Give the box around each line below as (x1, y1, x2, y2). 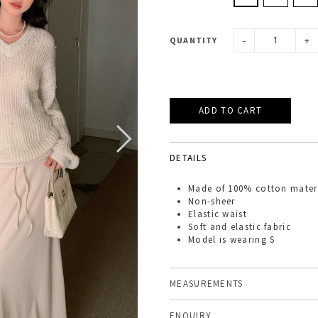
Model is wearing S (188, 234, 275, 246)
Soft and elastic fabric (188, 221, 291, 233)
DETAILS (170, 152, 207, 164)
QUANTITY (170, 35, 218, 45)
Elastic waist (188, 208, 247, 220)
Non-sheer (188, 195, 236, 207)
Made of (188, 182, 226, 194)
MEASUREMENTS (170, 278, 243, 290)
